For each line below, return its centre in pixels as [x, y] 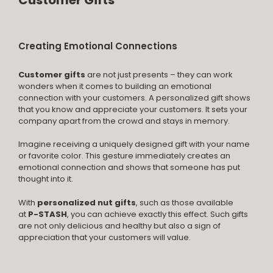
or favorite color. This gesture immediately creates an [124, 156]
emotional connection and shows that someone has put [129, 168]
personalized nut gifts [87, 202]
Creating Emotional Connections [98, 46]
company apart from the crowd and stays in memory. [124, 121]
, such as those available [185, 202]
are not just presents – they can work [160, 74]
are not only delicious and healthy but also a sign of [119, 225]
